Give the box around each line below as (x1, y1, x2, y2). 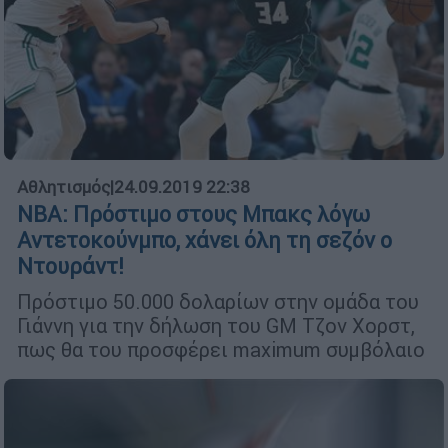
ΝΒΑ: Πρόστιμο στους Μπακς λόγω (17, 201, 370, 229)
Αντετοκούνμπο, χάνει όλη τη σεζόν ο (17, 227, 392, 255)
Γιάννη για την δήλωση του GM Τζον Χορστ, (17, 313, 415, 339)
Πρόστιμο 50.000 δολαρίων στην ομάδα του (17, 289, 419, 315)
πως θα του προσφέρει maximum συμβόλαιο (17, 337, 425, 363)
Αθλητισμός (17, 176, 110, 199)
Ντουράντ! (17, 253, 124, 281)
